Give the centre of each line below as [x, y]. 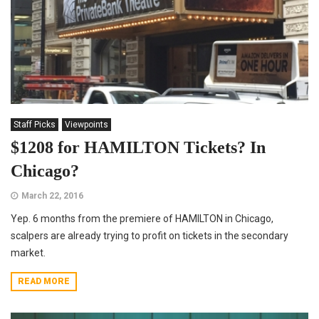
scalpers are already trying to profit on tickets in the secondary [150, 235]
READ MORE [44, 281]
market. [28, 252]
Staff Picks [35, 124]
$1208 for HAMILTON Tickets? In [138, 147]
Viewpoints [87, 124]
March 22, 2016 [52, 195]
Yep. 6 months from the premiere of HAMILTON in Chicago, [142, 218]
